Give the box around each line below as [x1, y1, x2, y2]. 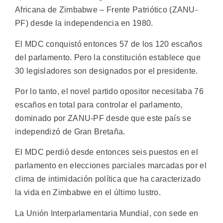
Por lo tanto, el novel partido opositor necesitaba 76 [15, 87, 204, 96]
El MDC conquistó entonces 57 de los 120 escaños [15, 39, 203, 48]
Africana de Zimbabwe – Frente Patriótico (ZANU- [15, 5, 198, 14]
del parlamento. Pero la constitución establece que [15, 53, 201, 62]
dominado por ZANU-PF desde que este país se [15, 113, 191, 122]
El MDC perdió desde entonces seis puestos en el [15, 148, 199, 157]
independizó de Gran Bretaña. [15, 127, 125, 136]
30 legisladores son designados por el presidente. [15, 66, 198, 75]
